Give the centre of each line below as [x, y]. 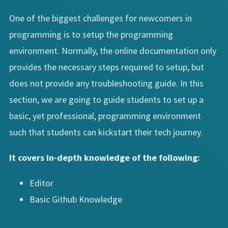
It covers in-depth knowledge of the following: [105, 157]
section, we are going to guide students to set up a [106, 99]
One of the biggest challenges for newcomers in [101, 18]
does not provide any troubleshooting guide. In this [106, 83]
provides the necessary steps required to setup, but [107, 67]
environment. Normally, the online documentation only [113, 50]
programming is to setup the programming [91, 34]
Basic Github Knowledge [76, 199]
